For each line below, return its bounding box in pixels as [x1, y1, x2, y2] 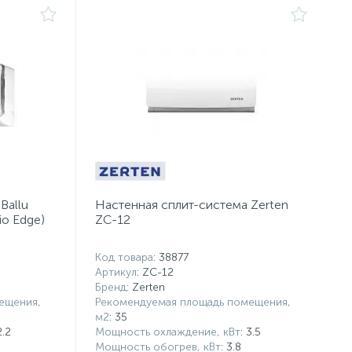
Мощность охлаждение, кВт [95, 325, 241, 339]
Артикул [95, 266, 137, 279]
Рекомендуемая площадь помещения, [95, 295, 291, 309]
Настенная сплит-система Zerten [95, 197, 289, 212]
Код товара [95, 251, 154, 264]
